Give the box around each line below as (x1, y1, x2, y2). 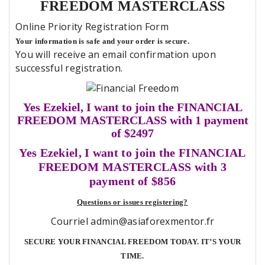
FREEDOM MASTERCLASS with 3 (38, 160, 227, 173)
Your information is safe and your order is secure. (15, 36, 189, 46)
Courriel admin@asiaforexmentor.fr (50, 214, 215, 228)
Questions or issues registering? (77, 197, 188, 206)
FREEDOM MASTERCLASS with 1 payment (17, 113, 248, 127)
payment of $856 (89, 174, 176, 188)
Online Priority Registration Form (15, 20, 169, 33)
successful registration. (15, 61, 123, 75)
